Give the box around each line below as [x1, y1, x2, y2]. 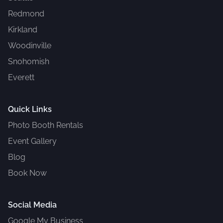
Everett [8, 72, 34, 82]
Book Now [8, 168, 47, 178]
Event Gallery [8, 136, 57, 146]
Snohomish [8, 56, 49, 66]
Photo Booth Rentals [8, 120, 83, 130]
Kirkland [8, 24, 37, 34]
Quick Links [8, 104, 52, 114]
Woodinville [8, 40, 51, 50]
